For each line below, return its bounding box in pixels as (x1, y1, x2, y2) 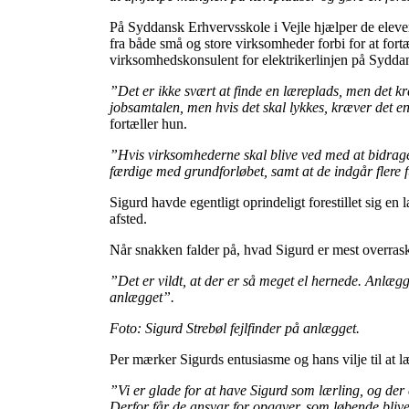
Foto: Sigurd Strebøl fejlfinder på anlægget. (110, 320, 360, 336)
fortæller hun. (110, 115, 187, 131)
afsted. (110, 210, 147, 226)
